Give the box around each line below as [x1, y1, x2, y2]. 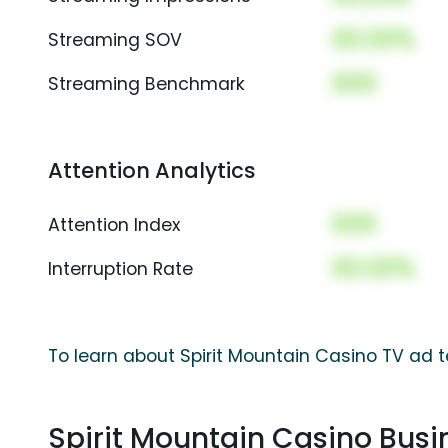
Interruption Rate [48, 257, 193, 282]
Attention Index [48, 213, 180, 238]
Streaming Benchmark [48, 72, 245, 97]
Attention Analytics [48, 156, 256, 186]
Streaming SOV [48, 28, 182, 53]
